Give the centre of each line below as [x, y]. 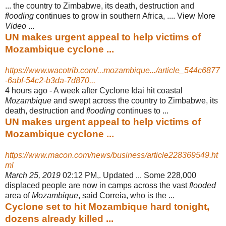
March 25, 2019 [33, 175]
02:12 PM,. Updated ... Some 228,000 [128, 175]
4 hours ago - [29, 90]
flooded [203, 185]
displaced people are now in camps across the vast [97, 185]
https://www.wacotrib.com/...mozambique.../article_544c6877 [112, 70]
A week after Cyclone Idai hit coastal [118, 90]
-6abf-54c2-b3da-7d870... [50, 80]
